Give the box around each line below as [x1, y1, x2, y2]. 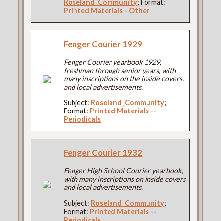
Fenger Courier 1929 [64, 39, 143, 50]
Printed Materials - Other [64, 6, 150, 15]
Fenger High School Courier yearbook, [64, 166, 184, 175]
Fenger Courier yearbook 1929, [64, 57, 162, 66]
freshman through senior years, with [64, 66, 176, 74]
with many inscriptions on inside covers [64, 175, 186, 184]
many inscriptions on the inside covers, [64, 74, 184, 83]
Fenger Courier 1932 [64, 147, 143, 158]
